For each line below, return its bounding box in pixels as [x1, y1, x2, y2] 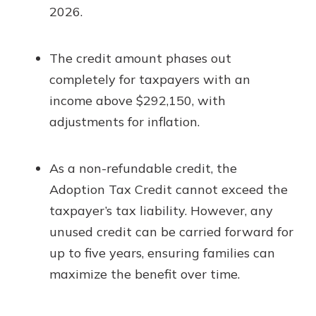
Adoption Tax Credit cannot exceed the [49, 181, 288, 197]
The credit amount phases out [49, 50, 231, 66]
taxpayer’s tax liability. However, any [49, 202, 273, 219]
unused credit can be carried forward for [49, 224, 293, 240]
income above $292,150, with [49, 92, 226, 109]
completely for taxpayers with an [49, 71, 250, 87]
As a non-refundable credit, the [49, 160, 237, 176]
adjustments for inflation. [49, 114, 200, 130]
